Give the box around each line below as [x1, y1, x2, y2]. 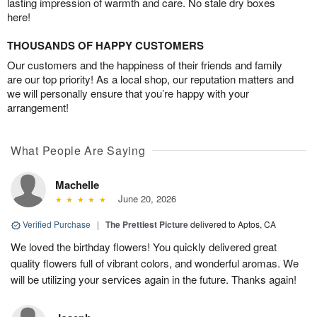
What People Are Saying [11, 142, 146, 159]
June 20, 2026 [112, 192, 176, 206]
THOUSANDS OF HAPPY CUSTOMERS [7, 38, 204, 54]
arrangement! [7, 100, 69, 115]
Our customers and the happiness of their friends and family [7, 57, 282, 73]
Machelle [55, 177, 99, 193]
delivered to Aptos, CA [190, 218, 276, 231]
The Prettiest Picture [105, 218, 188, 231]
